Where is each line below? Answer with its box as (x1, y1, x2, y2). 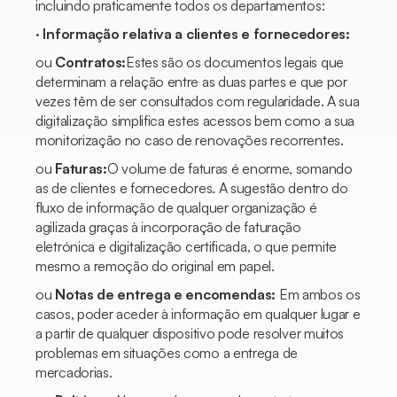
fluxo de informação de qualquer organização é (35, 198, 317, 216)
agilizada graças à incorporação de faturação (35, 218, 301, 236)
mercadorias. (35, 363, 113, 381)
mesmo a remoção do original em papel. (35, 257, 275, 275)
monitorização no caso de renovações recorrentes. (35, 131, 344, 149)
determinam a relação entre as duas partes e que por (35, 73, 347, 90)
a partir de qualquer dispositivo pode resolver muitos (35, 324, 345, 342)
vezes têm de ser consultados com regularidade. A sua (35, 92, 360, 110)
